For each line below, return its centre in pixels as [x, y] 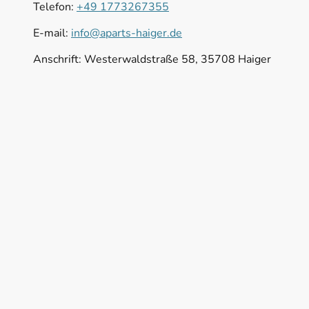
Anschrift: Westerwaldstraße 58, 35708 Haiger [152, 59]
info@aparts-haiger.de [127, 33]
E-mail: [52, 33]
